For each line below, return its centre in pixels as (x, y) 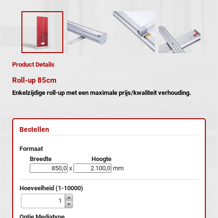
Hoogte (101, 159)
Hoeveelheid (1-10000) (51, 188)
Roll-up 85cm (35, 80)
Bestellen (34, 129)
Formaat (31, 149)
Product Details (33, 64)
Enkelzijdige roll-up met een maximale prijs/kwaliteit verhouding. (102, 92)
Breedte (41, 159)
